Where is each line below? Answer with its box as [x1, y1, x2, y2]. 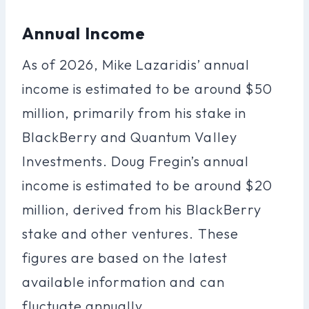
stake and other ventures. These [22, 224, 239, 242]
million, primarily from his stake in [22, 103, 246, 121]
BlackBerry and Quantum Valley [22, 128, 237, 146]
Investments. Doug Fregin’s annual [22, 152, 249, 170]
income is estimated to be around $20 [22, 176, 272, 194]
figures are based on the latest [22, 248, 228, 266]
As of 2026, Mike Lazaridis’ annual [22, 55, 250, 73]
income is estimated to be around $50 [22, 79, 272, 97]
